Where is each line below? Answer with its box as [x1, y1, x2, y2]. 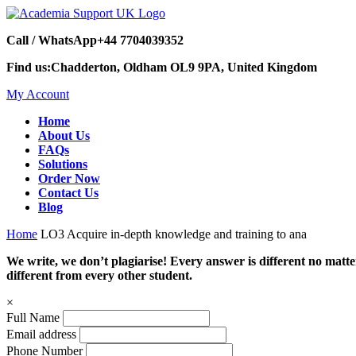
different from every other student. [6, 269, 192, 282]
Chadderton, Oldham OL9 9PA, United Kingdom [51, 60, 317, 74]
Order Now [38, 172, 100, 185]
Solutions [38, 157, 87, 171]
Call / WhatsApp [6, 33, 97, 47]
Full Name [6, 311, 60, 324]
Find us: [6, 60, 51, 74]
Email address [6, 327, 76, 341]
